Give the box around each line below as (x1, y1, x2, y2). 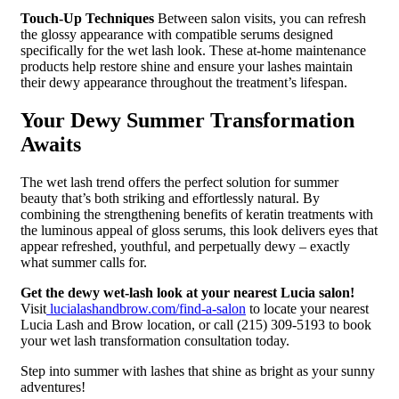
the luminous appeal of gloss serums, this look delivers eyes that (20, 223, 378, 239)
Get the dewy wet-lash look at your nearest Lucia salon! (20, 285, 354, 301)
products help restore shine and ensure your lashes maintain (20, 59, 353, 75)
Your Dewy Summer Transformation (20, 109, 354, 133)
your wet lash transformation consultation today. (20, 333, 289, 349)
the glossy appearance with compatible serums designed (20, 27, 333, 43)
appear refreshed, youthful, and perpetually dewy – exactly (20, 239, 350, 255)
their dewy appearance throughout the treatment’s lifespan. (20, 75, 347, 91)
